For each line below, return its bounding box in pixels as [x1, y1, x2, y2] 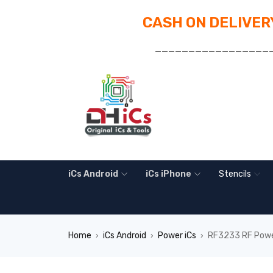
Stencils [219, 169, 251, 179]
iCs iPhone [146, 169, 191, 179]
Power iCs [158, 230, 196, 241]
